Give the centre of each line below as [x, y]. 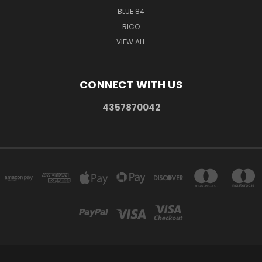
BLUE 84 [131, 11]
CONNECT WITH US [131, 84]
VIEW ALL [131, 42]
